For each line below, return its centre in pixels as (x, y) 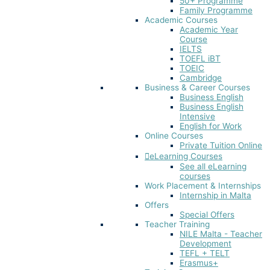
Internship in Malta (215, 196)
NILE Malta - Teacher (221, 234)
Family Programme (216, 11)
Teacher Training (177, 224)
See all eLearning (213, 167)
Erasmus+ (199, 263)
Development (206, 244)
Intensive (197, 117)
